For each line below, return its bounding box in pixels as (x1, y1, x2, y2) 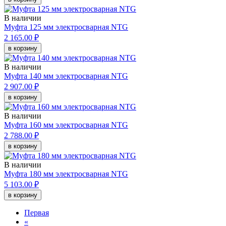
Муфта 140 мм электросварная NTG (4, 72, 128, 81)
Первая (24, 208, 49, 217)
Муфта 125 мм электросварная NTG (4, 23, 128, 32)
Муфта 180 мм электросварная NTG (4, 169, 128, 179)
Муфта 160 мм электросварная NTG (4, 121, 128, 130)
